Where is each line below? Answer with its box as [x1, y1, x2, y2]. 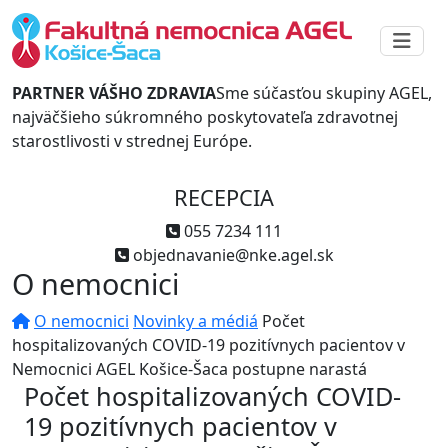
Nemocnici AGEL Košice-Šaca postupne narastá [12, 358, 367, 380]
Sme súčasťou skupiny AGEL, [216, 82, 432, 104]
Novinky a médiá [133, 310, 258, 332]
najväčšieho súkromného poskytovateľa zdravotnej [12, 106, 398, 128]
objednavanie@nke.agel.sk [132, 244, 334, 266]
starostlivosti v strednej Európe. [12, 130, 252, 152]
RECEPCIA [174, 183, 274, 212]
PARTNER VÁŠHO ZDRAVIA [12, 82, 216, 104]
